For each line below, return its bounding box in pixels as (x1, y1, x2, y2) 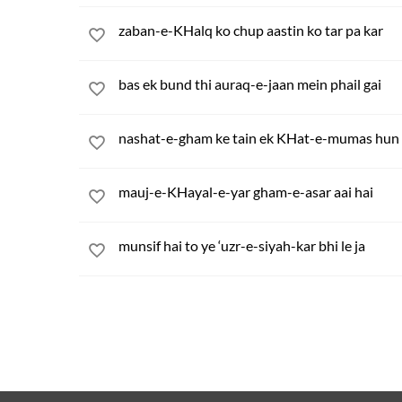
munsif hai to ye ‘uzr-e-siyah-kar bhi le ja (118, 237, 365, 254)
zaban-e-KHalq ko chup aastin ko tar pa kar (118, 22, 383, 39)
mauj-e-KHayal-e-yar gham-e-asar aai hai (118, 183, 373, 200)
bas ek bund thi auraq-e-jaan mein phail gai (118, 75, 381, 92)
